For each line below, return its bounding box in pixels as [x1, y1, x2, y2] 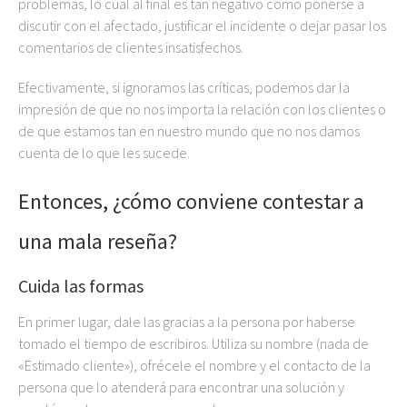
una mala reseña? [18, 227, 177, 255]
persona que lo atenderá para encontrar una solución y [18, 378, 344, 396]
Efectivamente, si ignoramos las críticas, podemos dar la [18, 78, 350, 96]
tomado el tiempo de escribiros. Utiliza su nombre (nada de [18, 334, 369, 352]
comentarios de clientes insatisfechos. [18, 38, 243, 56]
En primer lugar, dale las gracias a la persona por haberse [18, 313, 355, 331]
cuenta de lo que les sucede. [18, 144, 190, 162]
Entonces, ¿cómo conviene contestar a [18, 187, 364, 215]
